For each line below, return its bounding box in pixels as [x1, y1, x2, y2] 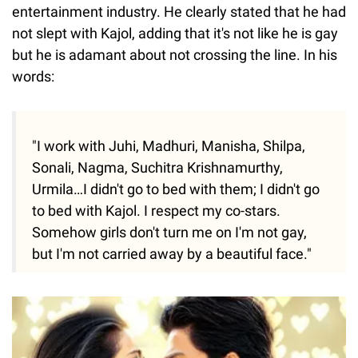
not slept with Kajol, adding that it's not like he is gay [12, 25, 338, 42]
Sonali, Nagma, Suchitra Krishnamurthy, [32, 159, 283, 177]
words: [12, 68, 54, 86]
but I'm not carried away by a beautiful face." [32, 245, 312, 263]
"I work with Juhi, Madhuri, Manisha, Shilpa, [32, 137, 305, 155]
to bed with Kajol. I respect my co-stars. [32, 202, 280, 220]
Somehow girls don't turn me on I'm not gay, [32, 224, 307, 241]
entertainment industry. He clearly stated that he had [12, 3, 346, 21]
